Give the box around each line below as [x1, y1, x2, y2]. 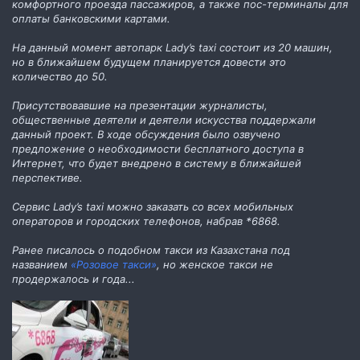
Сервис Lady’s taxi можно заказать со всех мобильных [12, 199, 293, 213]
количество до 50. [12, 69, 108, 83]
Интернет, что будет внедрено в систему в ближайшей [12, 156, 301, 170]
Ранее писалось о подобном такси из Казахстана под [12, 243, 290, 256]
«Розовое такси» [71, 257, 157, 271]
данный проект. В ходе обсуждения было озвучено [12, 127, 280, 141]
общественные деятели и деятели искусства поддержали [12, 112, 316, 126]
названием [12, 257, 71, 271]
